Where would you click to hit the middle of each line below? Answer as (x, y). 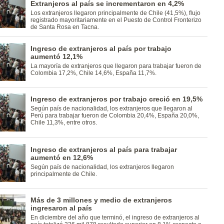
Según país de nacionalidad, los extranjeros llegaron (102, 167)
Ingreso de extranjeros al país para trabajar (103, 149)
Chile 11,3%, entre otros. (63, 122)
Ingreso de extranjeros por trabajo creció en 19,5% (116, 99)
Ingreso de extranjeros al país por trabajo (101, 48)
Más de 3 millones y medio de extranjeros (101, 200)
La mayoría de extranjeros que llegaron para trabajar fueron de (116, 66)
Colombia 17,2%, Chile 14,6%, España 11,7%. (93, 73)
